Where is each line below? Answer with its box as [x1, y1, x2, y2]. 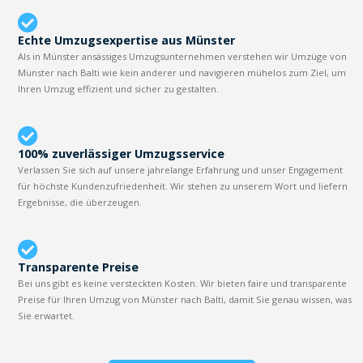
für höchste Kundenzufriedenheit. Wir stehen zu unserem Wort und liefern [18, 179, 348, 192]
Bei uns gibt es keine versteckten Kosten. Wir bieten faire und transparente [18, 276, 348, 289]
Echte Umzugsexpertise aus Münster [18, 32, 236, 48]
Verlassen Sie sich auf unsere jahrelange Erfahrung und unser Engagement [18, 163, 344, 176]
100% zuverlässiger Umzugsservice [18, 145, 225, 161]
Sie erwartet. [18, 309, 75, 322]
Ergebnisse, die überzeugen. [18, 195, 143, 208]
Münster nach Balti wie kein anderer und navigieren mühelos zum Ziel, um [18, 66, 347, 79]
